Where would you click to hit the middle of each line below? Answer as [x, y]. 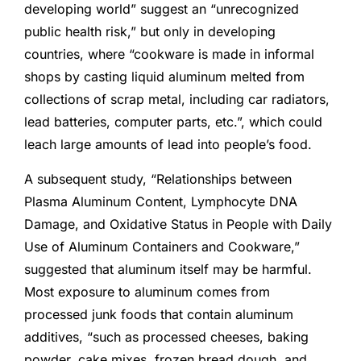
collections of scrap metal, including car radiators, [177, 100]
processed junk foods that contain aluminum [159, 314]
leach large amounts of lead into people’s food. [168, 145]
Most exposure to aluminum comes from [147, 291]
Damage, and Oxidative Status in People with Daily [178, 224]
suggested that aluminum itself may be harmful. [168, 269]
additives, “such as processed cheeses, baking [166, 336]
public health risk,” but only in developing [150, 32]
